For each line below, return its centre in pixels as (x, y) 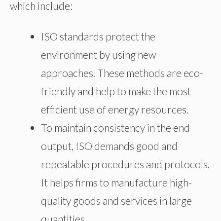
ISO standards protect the (98, 36)
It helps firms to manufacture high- (116, 182)
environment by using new (98, 54)
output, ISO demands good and (109, 146)
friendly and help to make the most (116, 91)
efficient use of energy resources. (115, 109)
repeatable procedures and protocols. (125, 164)
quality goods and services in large (116, 200)
